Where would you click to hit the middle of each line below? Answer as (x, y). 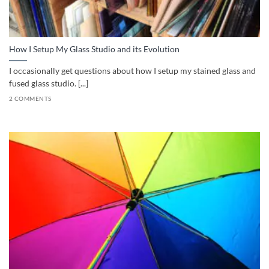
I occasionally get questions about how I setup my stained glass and (132, 71)
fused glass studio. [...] (49, 84)
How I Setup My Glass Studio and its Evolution (94, 50)
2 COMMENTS (30, 98)
